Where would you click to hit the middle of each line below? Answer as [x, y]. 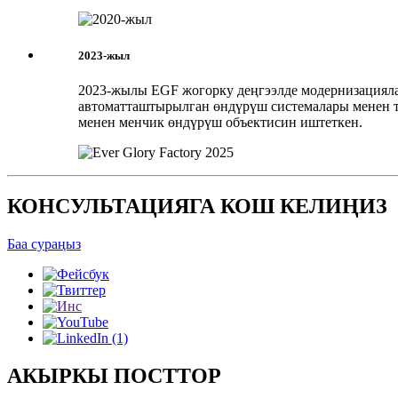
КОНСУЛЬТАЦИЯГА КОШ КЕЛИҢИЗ [197, 206]
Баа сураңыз [44, 243]
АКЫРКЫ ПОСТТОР [114, 375]
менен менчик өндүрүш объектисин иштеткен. [220, 122]
